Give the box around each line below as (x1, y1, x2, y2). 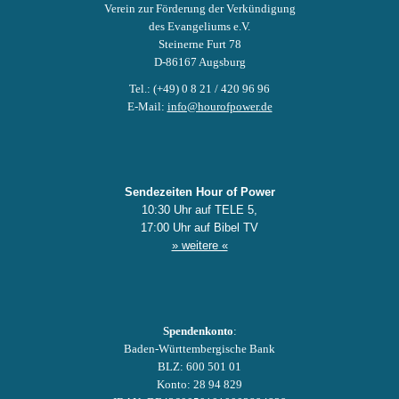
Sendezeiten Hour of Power (124, 185, 275, 199)
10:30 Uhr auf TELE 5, (142, 203, 257, 216)
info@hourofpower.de (167, 100, 273, 113)
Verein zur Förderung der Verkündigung (103, 2, 296, 15)
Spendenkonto (162, 324, 233, 338)
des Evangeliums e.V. (149, 20, 250, 33)
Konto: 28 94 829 (157, 378, 242, 391)
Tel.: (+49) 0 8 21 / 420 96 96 (129, 82, 270, 95)
